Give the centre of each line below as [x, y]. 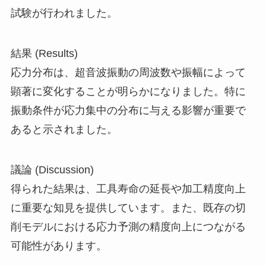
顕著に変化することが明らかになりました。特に [128, 92]
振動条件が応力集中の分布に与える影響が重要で [128, 111]
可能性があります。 [58, 246]
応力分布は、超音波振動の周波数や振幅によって [128, 73]
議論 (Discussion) [52, 170]
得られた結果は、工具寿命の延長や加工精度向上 [128, 189]
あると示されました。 [64, 130]
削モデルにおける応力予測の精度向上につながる [128, 227]
